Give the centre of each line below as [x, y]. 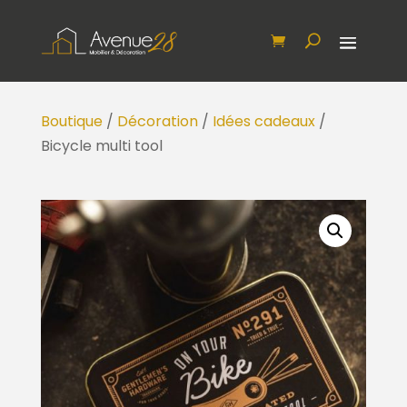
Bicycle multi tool [101, 146]
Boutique [71, 122]
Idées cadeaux [263, 122]
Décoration [157, 122]
